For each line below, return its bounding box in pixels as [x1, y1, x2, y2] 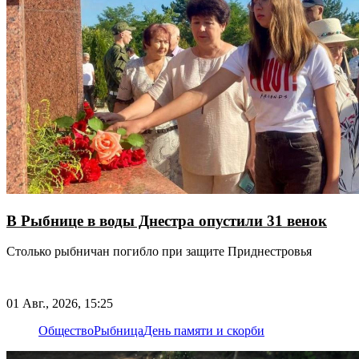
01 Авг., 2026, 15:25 [6, 296, 113, 310]
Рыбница [94, 323, 143, 337]
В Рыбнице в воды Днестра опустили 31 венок [6, 212, 327, 229]
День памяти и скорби [143, 323, 264, 337]
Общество [38, 323, 94, 337]
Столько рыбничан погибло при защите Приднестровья [6, 244, 312, 259]
